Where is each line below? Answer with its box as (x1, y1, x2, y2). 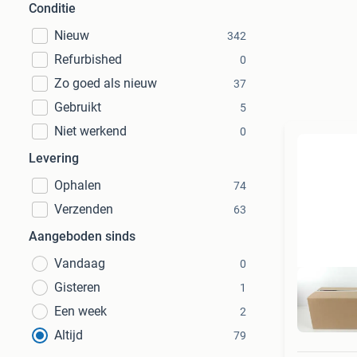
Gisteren (54, 280, 100, 295)
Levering (29, 151, 79, 166)
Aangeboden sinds (29, 229, 135, 244)
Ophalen (54, 178, 101, 193)
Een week (54, 304, 107, 319)
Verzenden (54, 202, 113, 217)
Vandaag (54, 256, 105, 271)
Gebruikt (54, 100, 101, 115)
